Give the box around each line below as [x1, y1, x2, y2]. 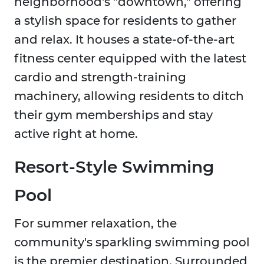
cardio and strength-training [14, 70, 186, 85]
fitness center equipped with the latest [14, 51, 246, 66]
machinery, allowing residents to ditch [14, 89, 244, 104]
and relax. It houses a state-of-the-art [14, 32, 235, 47]
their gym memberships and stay [14, 108, 213, 123]
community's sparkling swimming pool [14, 235, 250, 250]
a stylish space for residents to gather [14, 14, 236, 28]
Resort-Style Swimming [14, 157, 214, 177]
